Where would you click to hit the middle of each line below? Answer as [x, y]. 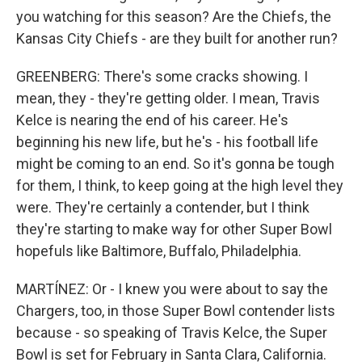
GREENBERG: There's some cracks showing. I [162, 76]
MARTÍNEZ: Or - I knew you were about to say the [172, 289]
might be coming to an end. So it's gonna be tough [175, 164]
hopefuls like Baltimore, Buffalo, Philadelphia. [159, 251]
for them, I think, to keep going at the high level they [180, 185]
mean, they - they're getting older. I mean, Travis [168, 98]
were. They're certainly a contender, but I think [163, 207]
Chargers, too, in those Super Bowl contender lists [176, 311]
